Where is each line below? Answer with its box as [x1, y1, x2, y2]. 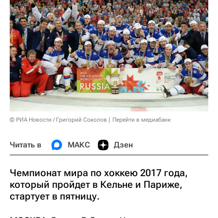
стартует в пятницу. [10, 190, 100, 202]
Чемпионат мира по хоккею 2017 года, [10, 167, 188, 179]
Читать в [10, 140, 41, 150]
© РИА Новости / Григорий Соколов [10, 116, 107, 124]
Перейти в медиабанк [112, 116, 171, 124]
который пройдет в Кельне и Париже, [10, 179, 182, 191]
